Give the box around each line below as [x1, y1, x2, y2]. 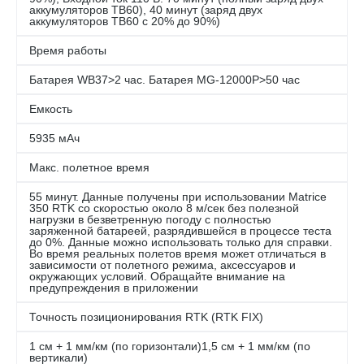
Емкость [29, 102, 72, 115]
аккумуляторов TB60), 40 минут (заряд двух [29, 3, 262, 16]
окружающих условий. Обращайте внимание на [29, 270, 285, 283]
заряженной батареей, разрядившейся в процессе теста [29, 224, 331, 237]
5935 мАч [29, 132, 80, 145]
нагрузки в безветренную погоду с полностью [29, 213, 271, 226]
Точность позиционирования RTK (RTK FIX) [29, 310, 263, 323]
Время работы [29, 44, 106, 57]
